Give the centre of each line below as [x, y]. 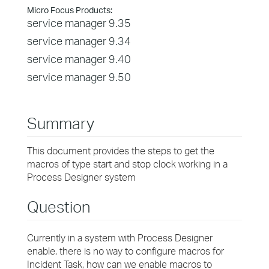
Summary [61, 123]
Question [59, 207]
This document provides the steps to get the [121, 151]
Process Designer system [81, 177]
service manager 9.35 [79, 23]
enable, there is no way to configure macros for [125, 251]
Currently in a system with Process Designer [120, 238]
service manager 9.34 [79, 41]
